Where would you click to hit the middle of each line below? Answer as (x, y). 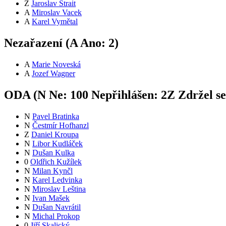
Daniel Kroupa (55, 134)
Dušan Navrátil (56, 207)
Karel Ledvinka (57, 180)
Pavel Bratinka (56, 116)
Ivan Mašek (51, 198)
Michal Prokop (56, 216)
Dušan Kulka (53, 152)
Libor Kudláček (58, 143)
